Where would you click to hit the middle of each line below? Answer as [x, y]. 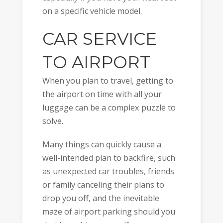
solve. [53, 121]
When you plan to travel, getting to [108, 81]
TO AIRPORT [96, 62]
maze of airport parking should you [109, 211]
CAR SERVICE [99, 39]
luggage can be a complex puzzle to [109, 108]
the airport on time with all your [102, 94]
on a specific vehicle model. [92, 11]
